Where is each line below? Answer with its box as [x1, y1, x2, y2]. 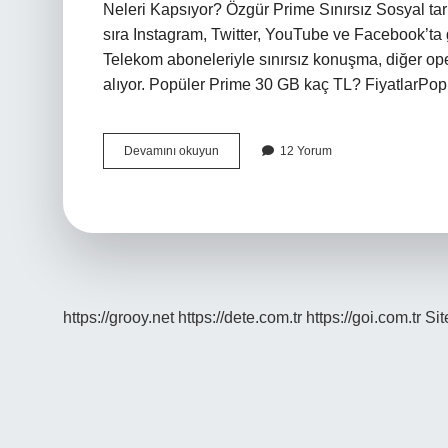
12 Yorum [280, 144, 332, 158]
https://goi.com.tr [306, 309, 421, 326]
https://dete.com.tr [178, 309, 302, 326]
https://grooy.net [63, 309, 174, 326]
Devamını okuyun [124, 144, 219, 158]
